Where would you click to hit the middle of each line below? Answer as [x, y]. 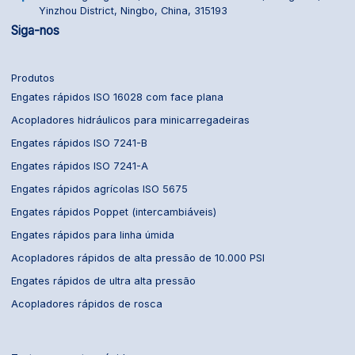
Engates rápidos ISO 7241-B [80, 143]
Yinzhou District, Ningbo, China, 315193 [134, 10]
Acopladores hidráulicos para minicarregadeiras [131, 120]
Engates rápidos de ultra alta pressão [104, 281]
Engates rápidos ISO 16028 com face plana [118, 97]
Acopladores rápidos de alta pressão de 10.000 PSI [138, 258]
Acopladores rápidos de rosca [87, 304]
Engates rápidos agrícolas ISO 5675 [100, 189]
